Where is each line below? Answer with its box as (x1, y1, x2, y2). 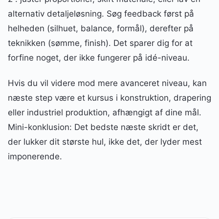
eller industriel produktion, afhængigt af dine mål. (8, 108, 201, 118)
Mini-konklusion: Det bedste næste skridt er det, (8, 122, 198, 132)
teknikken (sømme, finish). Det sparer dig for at (8, 38, 193, 48)
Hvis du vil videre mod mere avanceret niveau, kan (8, 78, 207, 88)
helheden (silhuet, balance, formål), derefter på (8, 23, 194, 33)
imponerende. (8, 152, 62, 162)
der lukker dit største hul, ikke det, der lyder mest (8, 137, 202, 147)
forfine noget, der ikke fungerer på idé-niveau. (8, 52, 190, 63)
